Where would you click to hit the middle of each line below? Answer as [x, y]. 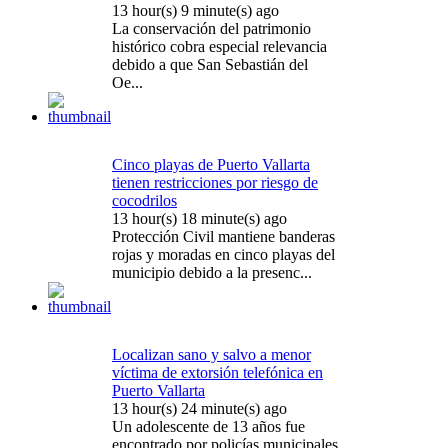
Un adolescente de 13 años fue [208, 426]
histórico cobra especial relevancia [219, 46]
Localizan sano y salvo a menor [211, 354]
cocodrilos [144, 200]
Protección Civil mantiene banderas [223, 236]
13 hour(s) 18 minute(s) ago [199, 218]
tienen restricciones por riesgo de [215, 182]
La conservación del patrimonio [211, 28]
